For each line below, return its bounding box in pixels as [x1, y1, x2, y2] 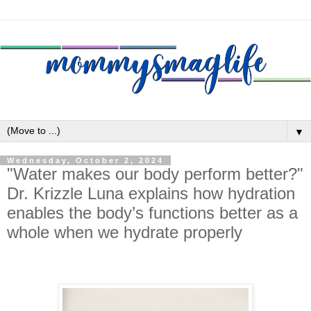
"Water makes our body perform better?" [7, 165, 303, 184]
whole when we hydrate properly [7, 223, 242, 242]
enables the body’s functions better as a [7, 203, 298, 223]
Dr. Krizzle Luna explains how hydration [7, 184, 295, 203]
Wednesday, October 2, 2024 [7, 156, 164, 165]
